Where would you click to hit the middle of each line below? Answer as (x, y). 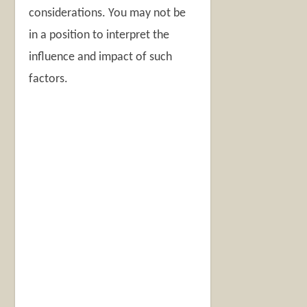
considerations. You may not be (108, 13)
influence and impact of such (101, 57)
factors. (49, 79)
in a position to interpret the (99, 35)
